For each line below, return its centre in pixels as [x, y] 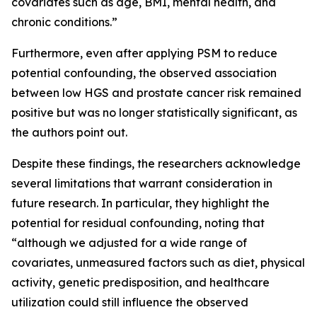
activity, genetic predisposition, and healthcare [140, 283]
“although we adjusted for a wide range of [129, 243]
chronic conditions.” [64, 22]
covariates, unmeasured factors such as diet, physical [158, 263]
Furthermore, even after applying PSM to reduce [144, 53]
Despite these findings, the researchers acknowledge [156, 164]
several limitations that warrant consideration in [142, 184]
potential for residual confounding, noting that [138, 223]
